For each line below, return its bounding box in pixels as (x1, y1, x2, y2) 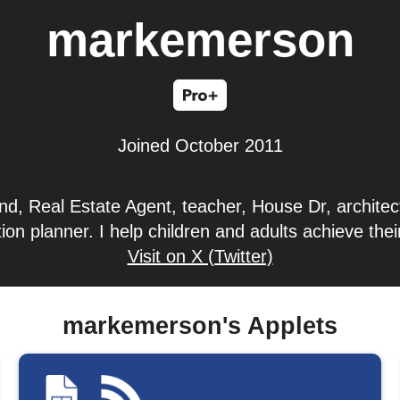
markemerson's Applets (62, 312, 337, 339)
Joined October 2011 (117, 136, 283, 156)
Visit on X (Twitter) (127, 246, 273, 267)
